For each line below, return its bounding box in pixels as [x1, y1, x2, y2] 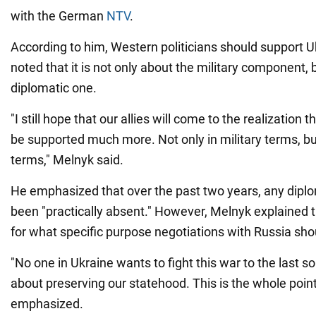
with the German [11, 8, 107, 23]
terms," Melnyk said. [11, 152, 123, 167]
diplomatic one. [11, 80, 97, 95]
